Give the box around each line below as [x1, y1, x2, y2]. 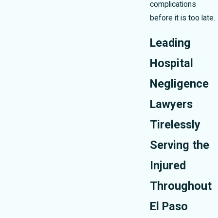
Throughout [150, 179, 212, 193]
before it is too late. [150, 14, 215, 23]
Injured [150, 159, 186, 173]
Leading [150, 36, 191, 50]
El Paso [150, 200, 188, 214]
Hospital [150, 56, 193, 71]
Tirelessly [150, 118, 200, 132]
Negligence [150, 77, 209, 91]
